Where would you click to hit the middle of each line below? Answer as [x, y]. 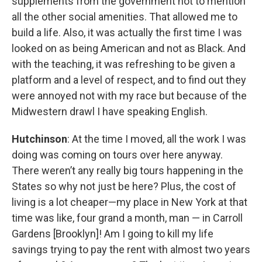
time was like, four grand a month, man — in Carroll [127, 218]
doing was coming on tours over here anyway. [117, 154]
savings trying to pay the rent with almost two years [131, 249]
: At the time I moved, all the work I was [157, 139]
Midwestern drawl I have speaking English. [110, 111]
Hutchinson [39, 139]
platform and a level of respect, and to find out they [129, 80]
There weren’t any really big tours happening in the [127, 170]
